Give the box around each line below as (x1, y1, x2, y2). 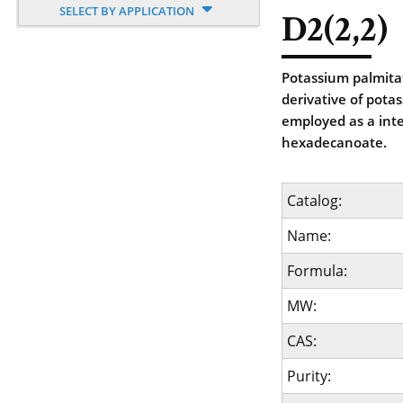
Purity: (286, 366, 331, 386)
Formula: (286, 261, 347, 281)
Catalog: (286, 191, 342, 210)
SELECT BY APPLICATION (59, 3, 198, 19)
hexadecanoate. (281, 133, 387, 151)
